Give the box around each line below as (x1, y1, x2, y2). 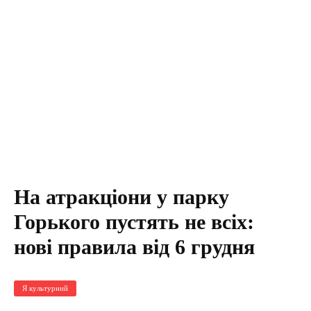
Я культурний (22, 283, 68, 292)
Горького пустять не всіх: (14, 210, 254, 233)
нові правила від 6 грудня (14, 235, 255, 258)
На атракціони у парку (14, 185, 229, 208)
